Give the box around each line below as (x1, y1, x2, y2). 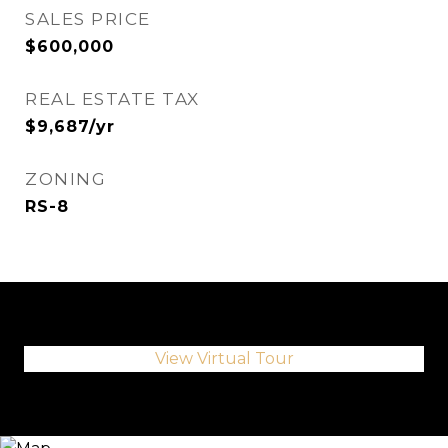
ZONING (25, 169, 106, 189)
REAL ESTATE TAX (25, 89, 200, 109)
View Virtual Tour (154, 349, 294, 368)
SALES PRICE (25, 9, 151, 29)
